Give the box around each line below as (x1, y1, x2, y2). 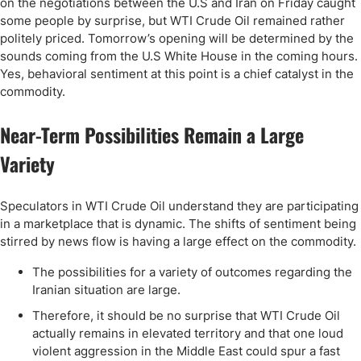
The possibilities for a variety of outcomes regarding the (32, 264, 352, 280)
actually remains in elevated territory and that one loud (32, 326, 343, 341)
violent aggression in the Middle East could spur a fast (32, 343, 340, 359)
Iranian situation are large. (32, 282, 180, 297)
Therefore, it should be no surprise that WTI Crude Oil (32, 308, 340, 323)
